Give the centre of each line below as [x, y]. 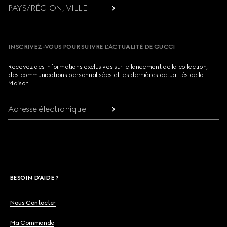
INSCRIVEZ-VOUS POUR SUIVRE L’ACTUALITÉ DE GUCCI [92, 47]
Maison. [19, 83]
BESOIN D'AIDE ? [34, 178]
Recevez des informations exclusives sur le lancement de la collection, [108, 67]
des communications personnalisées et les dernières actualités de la [106, 75]
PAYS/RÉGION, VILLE [48, 8]
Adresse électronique [47, 109]
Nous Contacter [33, 203]
